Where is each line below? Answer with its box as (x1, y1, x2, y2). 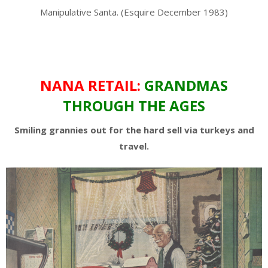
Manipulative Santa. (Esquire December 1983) (40, 5, 228, 18)
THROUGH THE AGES (63, 95, 205, 115)
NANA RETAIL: (40, 75, 141, 95)
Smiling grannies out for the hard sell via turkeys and (14, 123, 254, 136)
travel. (119, 139, 149, 152)
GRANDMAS (144, 75, 228, 95)
